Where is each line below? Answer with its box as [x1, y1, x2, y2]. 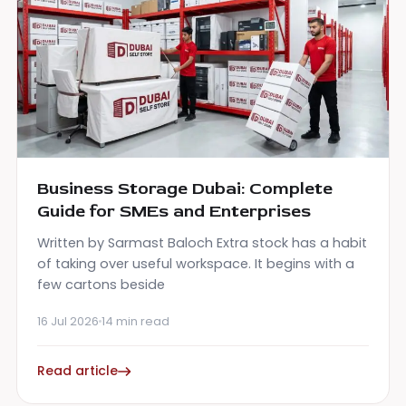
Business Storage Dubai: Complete [37, 178, 333, 200]
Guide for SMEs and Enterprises [37, 200, 311, 223]
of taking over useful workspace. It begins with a [37, 255, 354, 274]
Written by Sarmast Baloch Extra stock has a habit [37, 234, 367, 253]
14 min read [101, 313, 169, 331]
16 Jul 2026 [37, 313, 99, 331]
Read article [37, 362, 118, 381]
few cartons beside [37, 275, 165, 295]
